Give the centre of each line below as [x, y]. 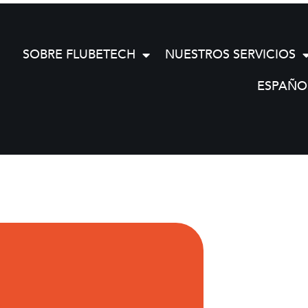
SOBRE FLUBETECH [79, 55]
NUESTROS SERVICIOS [231, 55]
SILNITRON [110, 272]
